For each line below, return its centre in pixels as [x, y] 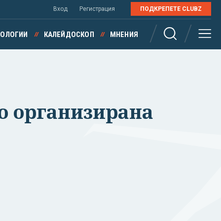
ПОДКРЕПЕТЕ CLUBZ [171, 9]
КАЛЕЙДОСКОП [69, 35]
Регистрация [97, 9]
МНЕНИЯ [124, 35]
